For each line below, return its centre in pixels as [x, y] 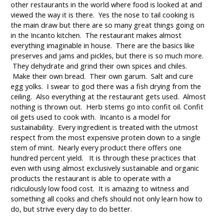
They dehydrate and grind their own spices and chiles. [99, 66]
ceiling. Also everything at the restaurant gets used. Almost [109, 97]
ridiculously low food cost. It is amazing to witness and [100, 189]
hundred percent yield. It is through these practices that [104, 158]
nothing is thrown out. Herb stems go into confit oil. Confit [107, 107]
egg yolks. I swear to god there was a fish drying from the [106, 87]
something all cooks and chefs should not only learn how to [107, 199]
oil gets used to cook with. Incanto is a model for [91, 117]
